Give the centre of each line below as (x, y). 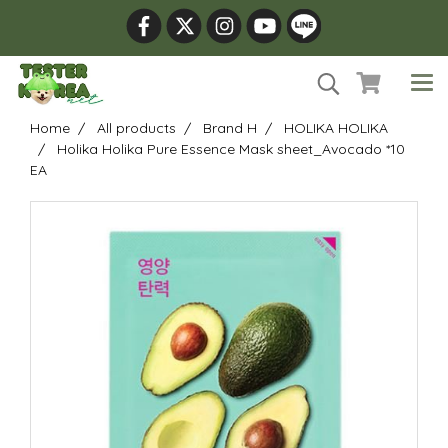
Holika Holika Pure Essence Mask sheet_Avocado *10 (231, 149)
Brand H (230, 128)
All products (136, 128)
